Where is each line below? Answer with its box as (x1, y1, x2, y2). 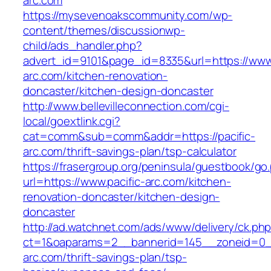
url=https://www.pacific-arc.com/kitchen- (23, 174, 231, 190)
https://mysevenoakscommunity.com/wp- (23, 7, 233, 24)
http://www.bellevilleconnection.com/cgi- (23, 98, 229, 114)
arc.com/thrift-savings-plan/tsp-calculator (23, 143, 237, 160)
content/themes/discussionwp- (23, 22, 186, 39)
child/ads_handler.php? (23, 38, 142, 54)
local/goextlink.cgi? (23, 113, 120, 129)
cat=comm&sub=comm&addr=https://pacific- (23, 128, 256, 145)
